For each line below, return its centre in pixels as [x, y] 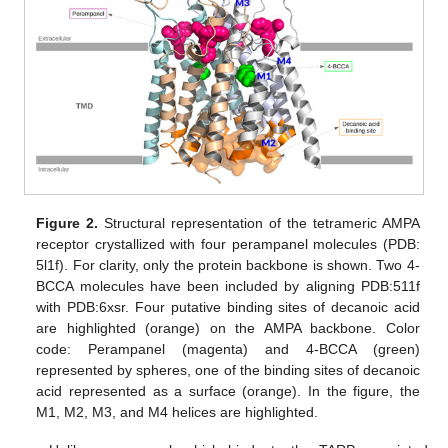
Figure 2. [67, 222]
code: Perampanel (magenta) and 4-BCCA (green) [228, 348]
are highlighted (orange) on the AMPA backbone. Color [228, 327]
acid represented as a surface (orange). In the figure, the [228, 390]
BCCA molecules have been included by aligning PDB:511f [228, 285]
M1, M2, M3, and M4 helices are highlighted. [177, 411]
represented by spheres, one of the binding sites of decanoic [228, 369]
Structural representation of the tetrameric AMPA [259, 222]
